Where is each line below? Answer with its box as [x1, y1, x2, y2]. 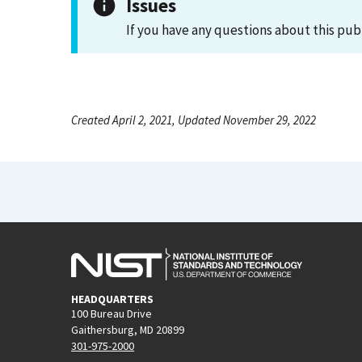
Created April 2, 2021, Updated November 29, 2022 [71, 112, 316, 128]
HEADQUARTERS [71, 291, 154, 306]
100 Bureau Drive [71, 305, 152, 321]
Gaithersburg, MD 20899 [71, 322, 184, 337]
